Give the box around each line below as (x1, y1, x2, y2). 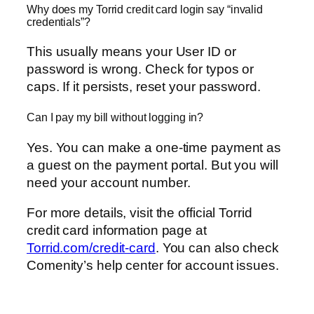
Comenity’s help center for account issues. (27, 258, 279, 273)
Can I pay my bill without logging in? (27, 111, 204, 124)
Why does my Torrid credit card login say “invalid (27, 2, 264, 15)
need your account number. (27, 175, 191, 190)
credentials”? (27, 15, 90, 28)
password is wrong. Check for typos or (27, 62, 254, 77)
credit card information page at (27, 223, 207, 238)
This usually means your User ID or (27, 44, 236, 60)
